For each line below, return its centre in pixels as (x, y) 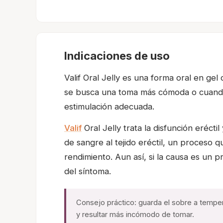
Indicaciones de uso (117, 56)
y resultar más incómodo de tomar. (135, 215)
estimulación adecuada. (109, 107)
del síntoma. (88, 171)
